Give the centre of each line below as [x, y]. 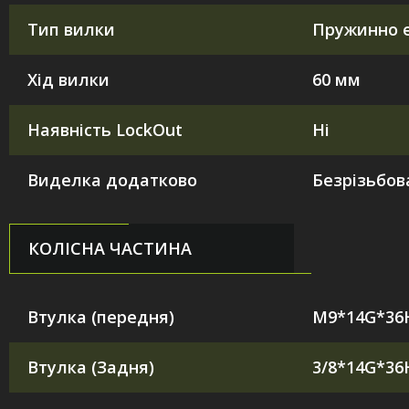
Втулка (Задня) [91, 367]
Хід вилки [68, 79]
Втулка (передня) [101, 316]
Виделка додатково [112, 179]
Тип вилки [71, 29]
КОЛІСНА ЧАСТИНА [110, 248]
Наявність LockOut [105, 129]
